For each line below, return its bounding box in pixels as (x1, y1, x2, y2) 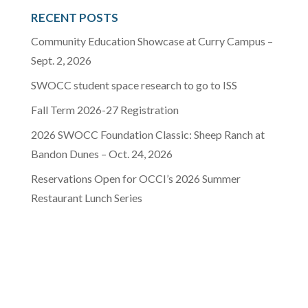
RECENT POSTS (30, 10, 118, 25)
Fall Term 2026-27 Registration (30, 102, 179, 116)
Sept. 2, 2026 (30, 53, 91, 67)
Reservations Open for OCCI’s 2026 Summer (30, 171, 241, 185)
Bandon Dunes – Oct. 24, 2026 (30, 146, 173, 160)
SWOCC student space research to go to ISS (30, 78, 237, 91)
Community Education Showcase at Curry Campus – (30, 34, 273, 47)
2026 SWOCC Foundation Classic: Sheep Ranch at (30, 127, 265, 141)
